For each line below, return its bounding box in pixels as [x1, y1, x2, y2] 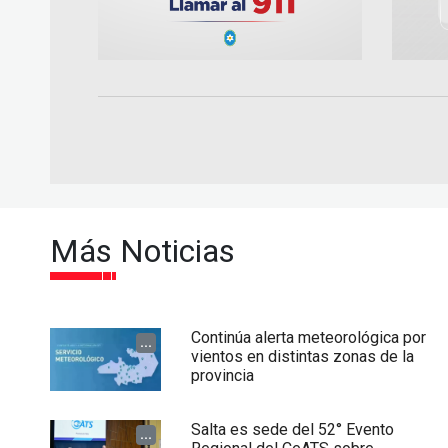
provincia [191, 366, 255, 386]
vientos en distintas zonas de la [191, 347, 415, 367]
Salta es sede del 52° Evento [191, 420, 395, 440]
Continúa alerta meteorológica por [191, 328, 427, 348]
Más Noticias [49, 232, 235, 271]
